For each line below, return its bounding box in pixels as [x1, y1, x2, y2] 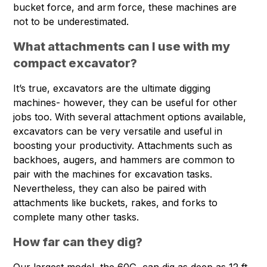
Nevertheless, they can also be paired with [13, 182, 207, 195]
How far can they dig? [13, 235, 143, 250]
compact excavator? [13, 56, 138, 71]
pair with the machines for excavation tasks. [13, 168, 213, 181]
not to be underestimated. [13, 15, 129, 28]
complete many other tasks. [13, 211, 142, 223]
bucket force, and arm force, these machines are [13, 1, 237, 14]
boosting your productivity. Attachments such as [13, 139, 233, 152]
